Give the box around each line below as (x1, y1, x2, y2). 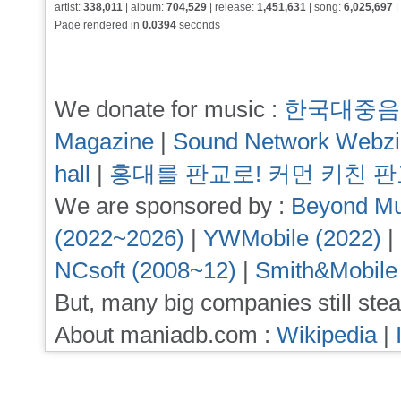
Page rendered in (55, 19, 142, 31)
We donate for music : (55, 96, 284, 124)
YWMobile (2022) (203, 225, 381, 252)
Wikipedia (277, 321, 377, 349)
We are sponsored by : (55, 192, 291, 220)
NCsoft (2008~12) (55, 257, 236, 285)
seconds (176, 19, 220, 31)
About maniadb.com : (55, 321, 277, 349)
